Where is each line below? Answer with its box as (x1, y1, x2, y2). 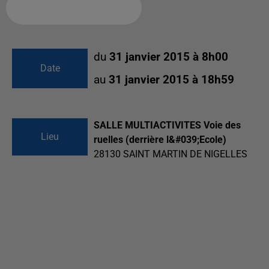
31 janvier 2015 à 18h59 (109, 73, 234, 86)
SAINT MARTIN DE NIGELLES (123, 148, 247, 160)
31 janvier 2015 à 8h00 (109, 50, 228, 64)
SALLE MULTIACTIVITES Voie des (94, 119, 241, 131)
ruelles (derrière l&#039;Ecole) (94, 134, 226, 145)
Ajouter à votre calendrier (16, 2, 122, 13)
